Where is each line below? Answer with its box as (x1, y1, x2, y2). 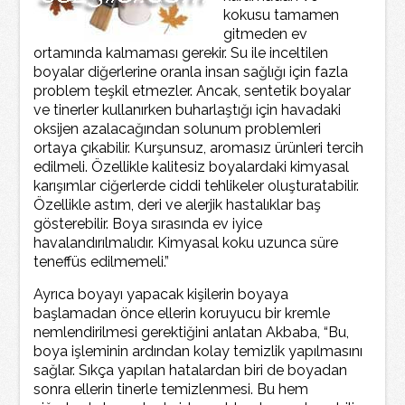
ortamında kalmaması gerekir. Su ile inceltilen (33, 44, 329, 61)
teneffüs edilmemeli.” (33, 253, 170, 270)
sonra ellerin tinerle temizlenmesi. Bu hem (33, 381, 309, 398)
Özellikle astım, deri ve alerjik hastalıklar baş (33, 196, 322, 213)
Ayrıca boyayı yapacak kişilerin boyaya (33, 286, 289, 303)
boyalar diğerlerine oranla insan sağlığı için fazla (33, 63, 349, 80)
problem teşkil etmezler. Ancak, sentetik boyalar (33, 82, 352, 99)
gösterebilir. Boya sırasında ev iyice (33, 215, 263, 232)
